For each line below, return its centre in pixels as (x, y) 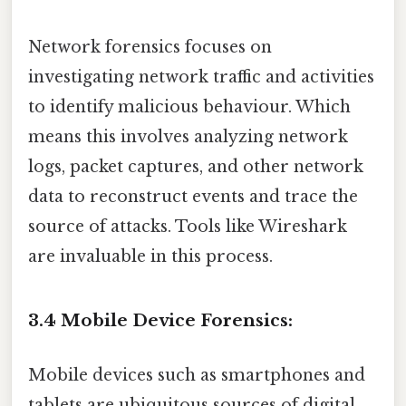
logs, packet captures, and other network (196, 167)
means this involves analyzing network (188, 137)
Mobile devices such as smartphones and (197, 375)
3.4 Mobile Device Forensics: (160, 321)
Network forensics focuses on (150, 48)
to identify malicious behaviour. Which (189, 107)
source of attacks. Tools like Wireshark (188, 227)
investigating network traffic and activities (201, 77)
